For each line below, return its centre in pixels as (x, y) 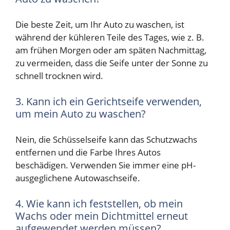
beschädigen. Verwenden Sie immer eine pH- (106, 165)
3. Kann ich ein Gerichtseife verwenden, (109, 101)
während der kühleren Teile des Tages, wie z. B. (110, 37)
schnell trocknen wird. (59, 76)
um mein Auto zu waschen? (81, 113)
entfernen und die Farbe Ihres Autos (88, 152)
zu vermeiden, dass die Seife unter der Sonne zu (112, 63)
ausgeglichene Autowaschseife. (78, 178)
